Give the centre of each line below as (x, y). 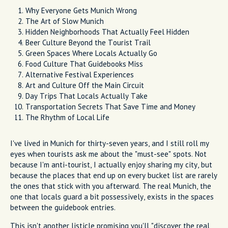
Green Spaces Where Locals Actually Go (91, 53)
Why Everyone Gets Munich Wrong (81, 10)
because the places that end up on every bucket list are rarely (114, 175)
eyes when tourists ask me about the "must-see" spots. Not (108, 154)
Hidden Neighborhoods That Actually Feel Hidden (107, 32)
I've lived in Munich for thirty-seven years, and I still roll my (110, 143)
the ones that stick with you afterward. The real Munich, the (111, 186)
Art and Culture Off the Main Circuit (85, 85)
